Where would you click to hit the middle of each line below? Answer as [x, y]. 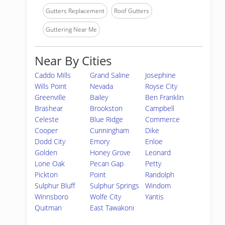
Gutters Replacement [75, 11]
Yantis [155, 197]
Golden [46, 152]
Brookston [106, 108]
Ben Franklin [165, 97]
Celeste [47, 119]
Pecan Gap [107, 163]
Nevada [102, 86]
